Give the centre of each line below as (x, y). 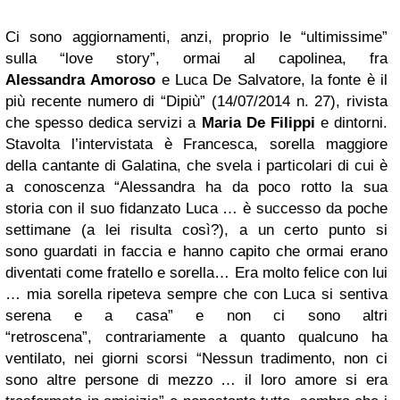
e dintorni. (351, 122)
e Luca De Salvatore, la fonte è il (272, 79)
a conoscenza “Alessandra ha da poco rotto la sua (196, 187)
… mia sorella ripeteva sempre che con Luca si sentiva (196, 294)
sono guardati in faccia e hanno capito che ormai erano (196, 251)
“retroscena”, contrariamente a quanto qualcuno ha (196, 337)
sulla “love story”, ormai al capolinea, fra (196, 58)
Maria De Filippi (258, 122)
